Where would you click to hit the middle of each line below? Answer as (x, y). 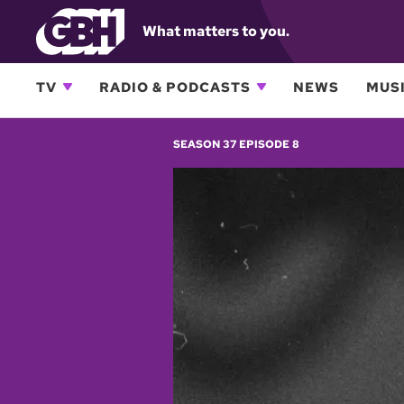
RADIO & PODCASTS (175, 87)
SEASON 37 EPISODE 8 (236, 144)
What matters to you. (216, 31)
